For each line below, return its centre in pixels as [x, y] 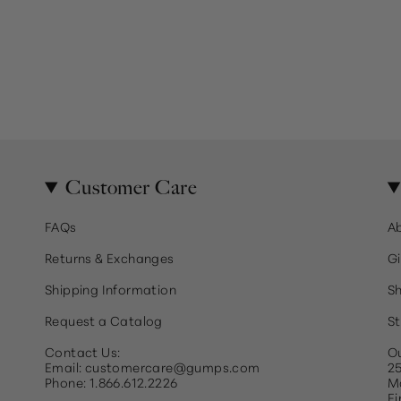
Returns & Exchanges [110, 257]
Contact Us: [83, 351]
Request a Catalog [104, 320]
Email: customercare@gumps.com [153, 367]
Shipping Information [111, 289]
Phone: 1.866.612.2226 [111, 382]
